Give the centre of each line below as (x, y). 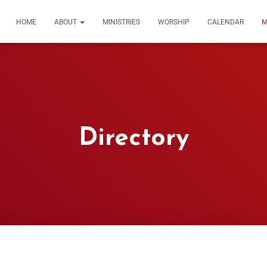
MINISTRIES (121, 22)
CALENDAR (226, 22)
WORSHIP (174, 22)
